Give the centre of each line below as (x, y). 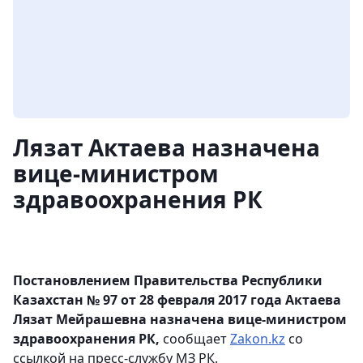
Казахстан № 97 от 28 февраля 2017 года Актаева (177, 300)
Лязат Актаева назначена (167, 147)
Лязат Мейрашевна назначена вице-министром (180, 319)
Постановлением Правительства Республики (168, 280)
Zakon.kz (258, 339)
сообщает (196, 339)
